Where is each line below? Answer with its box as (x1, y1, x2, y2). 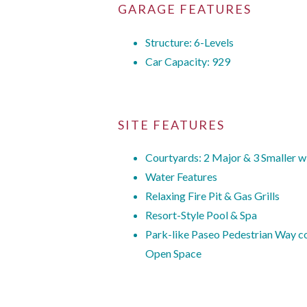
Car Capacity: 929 (145, 54, 230, 68)
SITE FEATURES (118, 116, 225, 132)
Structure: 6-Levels (145, 35, 234, 49)
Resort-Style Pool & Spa (145, 208, 257, 222)
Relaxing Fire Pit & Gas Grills (145, 189, 280, 203)
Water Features (145, 170, 217, 184)
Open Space (145, 247, 201, 260)
